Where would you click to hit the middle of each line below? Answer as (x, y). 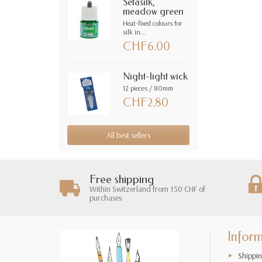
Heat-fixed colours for (153, 23)
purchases (106, 198)
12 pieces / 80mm (148, 88)
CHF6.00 (147, 46)
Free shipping (122, 180)
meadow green (154, 11)
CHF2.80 (146, 102)
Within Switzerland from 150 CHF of (147, 189)
